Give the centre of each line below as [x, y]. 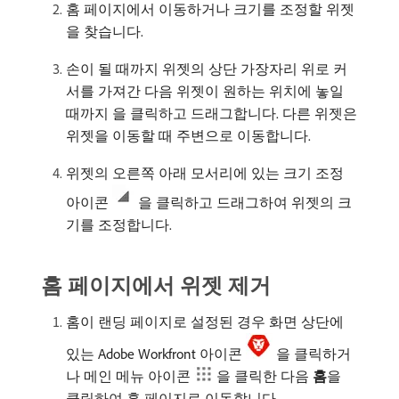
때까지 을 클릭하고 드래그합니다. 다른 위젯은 [212, 113]
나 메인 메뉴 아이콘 [130, 376]
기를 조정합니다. [119, 224]
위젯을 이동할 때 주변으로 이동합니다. [188, 135]
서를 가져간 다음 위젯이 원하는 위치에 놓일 [205, 91]
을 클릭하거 [313, 354]
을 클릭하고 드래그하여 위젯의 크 [245, 202]
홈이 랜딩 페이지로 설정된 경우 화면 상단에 [205, 322]
